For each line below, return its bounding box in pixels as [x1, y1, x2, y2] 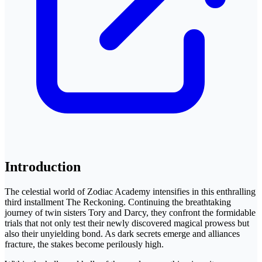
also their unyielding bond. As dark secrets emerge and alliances [5, 228, 240, 239]
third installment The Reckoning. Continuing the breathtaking [5, 196, 231, 207]
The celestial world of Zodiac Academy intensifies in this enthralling [5, 186, 256, 196]
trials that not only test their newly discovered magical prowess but [5, 218, 249, 228]
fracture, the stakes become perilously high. [5, 239, 164, 249]
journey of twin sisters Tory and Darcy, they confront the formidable [5, 207, 256, 218]
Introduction [5, 158, 81, 174]
